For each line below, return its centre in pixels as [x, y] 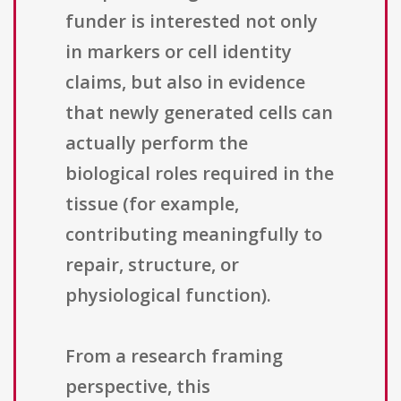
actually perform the [157, 143]
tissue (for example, [152, 204]
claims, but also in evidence [185, 82]
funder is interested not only [192, 21]
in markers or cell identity [179, 52]
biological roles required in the [200, 174]
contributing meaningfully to [194, 235]
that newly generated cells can [199, 113]
